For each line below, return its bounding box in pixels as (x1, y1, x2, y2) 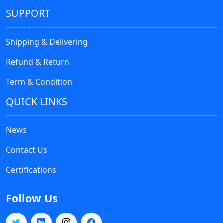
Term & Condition (6, 76, 72, 87)
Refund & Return (6, 56, 69, 67)
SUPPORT (6, 6, 50, 20)
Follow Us (6, 191, 58, 205)
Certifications (6, 164, 56, 175)
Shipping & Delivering (6, 36, 88, 47)
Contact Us (6, 144, 47, 155)
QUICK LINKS (6, 95, 67, 108)
